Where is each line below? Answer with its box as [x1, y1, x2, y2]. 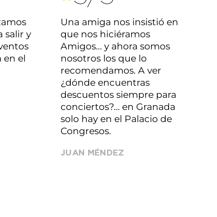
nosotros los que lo [61, 53, 147, 64]
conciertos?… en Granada [61, 101, 175, 112]
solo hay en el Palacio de [61, 113, 172, 124]
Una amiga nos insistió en [61, 16, 178, 28]
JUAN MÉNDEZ [61, 149, 124, 157]
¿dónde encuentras [61, 77, 150, 88]
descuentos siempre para [61, 89, 176, 100]
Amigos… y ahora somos [61, 41, 170, 52]
